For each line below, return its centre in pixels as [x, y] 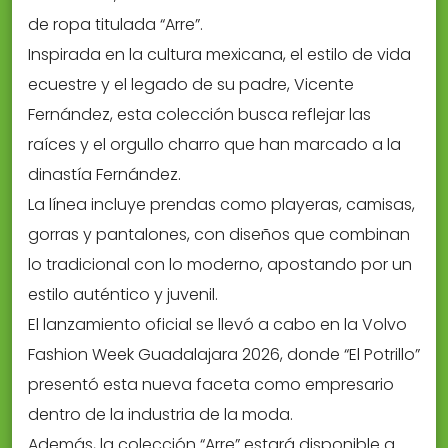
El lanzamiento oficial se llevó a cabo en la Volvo [217, 324]
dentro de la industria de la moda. [160, 414]
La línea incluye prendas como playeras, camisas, [221, 204]
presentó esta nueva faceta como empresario [211, 384]
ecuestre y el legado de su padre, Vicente [191, 84]
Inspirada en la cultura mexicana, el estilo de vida [219, 54]
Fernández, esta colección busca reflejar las [199, 114]
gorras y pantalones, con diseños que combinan [219, 234]
